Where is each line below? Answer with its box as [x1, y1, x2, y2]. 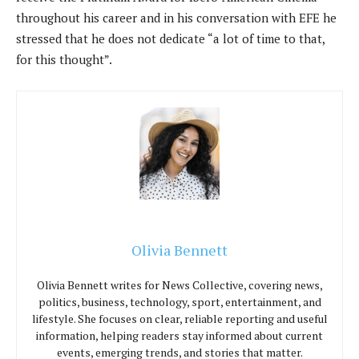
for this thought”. [16, 50, 112, 67]
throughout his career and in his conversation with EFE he [16, 9, 337, 26]
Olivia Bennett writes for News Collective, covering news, [36, 277, 323, 293]
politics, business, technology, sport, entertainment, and [38, 294, 321, 310]
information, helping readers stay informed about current [36, 328, 323, 344]
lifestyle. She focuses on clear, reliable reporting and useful [31, 311, 328, 327]
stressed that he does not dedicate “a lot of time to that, [16, 30, 325, 46]
